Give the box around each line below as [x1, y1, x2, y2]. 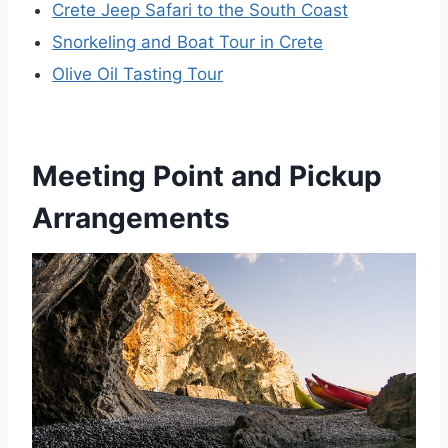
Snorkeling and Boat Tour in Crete [52, 31, 323, 52]
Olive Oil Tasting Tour [52, 63, 223, 84]
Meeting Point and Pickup [32, 158, 382, 193]
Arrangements [32, 200, 230, 235]
